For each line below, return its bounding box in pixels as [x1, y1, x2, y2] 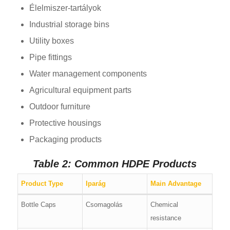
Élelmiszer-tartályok [29, 4, 101, 13]
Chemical [150, 201, 179, 209]
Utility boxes [29, 36, 74, 46]
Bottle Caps [21, 201, 56, 209]
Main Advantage [150, 180, 202, 188]
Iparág [86, 180, 106, 188]
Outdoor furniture [29, 102, 90, 111]
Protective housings [29, 119, 101, 128]
